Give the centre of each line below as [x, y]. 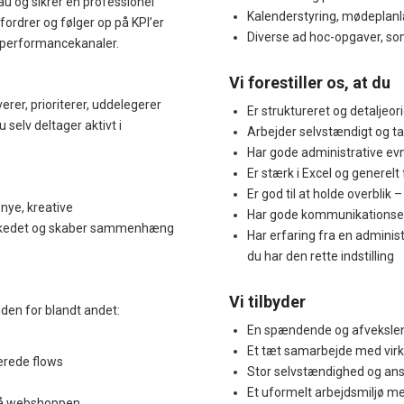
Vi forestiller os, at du [310, 82]
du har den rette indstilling [321, 256]
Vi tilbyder [267, 301]
